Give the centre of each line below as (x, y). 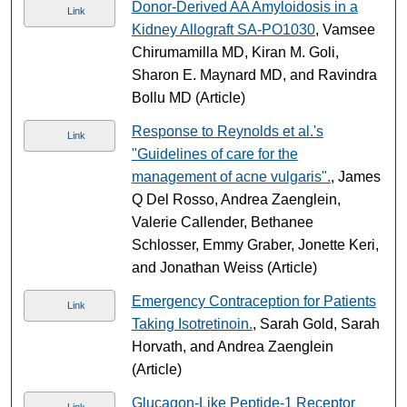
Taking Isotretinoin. (192, 323)
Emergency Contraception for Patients (253, 301)
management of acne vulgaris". (231, 176)
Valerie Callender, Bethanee (222, 222)
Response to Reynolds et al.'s (227, 131)
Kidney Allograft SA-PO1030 (223, 29)
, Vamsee (345, 29)
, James (355, 176)
